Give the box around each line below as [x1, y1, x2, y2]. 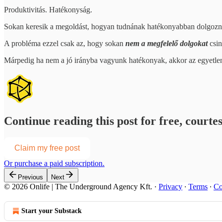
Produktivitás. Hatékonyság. [4, 5, 92, 14]
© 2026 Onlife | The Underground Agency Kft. [4, 182, 152, 191]
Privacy [159, 182, 182, 191]
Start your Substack [21, 207, 82, 215]
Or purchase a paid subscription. [4, 159, 105, 168]
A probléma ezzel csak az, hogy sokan [4, 39, 125, 48]
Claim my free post [14, 144, 80, 153]
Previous [18, 173, 43, 181]
